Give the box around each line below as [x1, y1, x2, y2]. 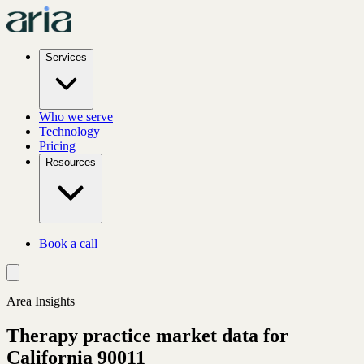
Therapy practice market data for [6, 324, 288, 346]
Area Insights [6, 294, 75, 308]
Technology [39, 124, 100, 138]
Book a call [39, 236, 97, 250]
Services [45, 51, 87, 63]
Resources [45, 156, 96, 168]
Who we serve [39, 110, 113, 123]
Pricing [39, 139, 76, 153]
